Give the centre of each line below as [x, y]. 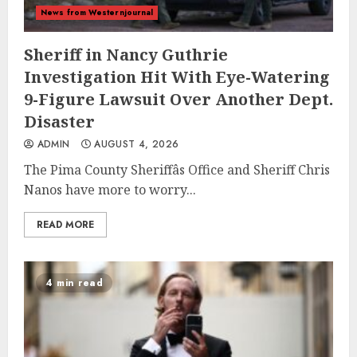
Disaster [59, 122]
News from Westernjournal [97, 12]
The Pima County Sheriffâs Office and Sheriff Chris [177, 170]
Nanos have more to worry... [110, 190]
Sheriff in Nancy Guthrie [126, 55]
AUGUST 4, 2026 [135, 144]
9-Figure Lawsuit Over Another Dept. [178, 99]
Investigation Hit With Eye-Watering [177, 77]
